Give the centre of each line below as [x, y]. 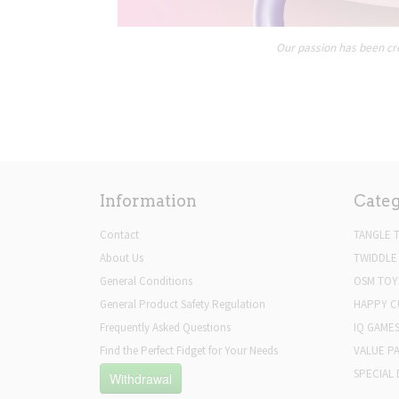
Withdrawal [141, 379]
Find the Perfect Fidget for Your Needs [189, 351]
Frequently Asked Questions [165, 328]
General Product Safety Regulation [183, 305]
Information [148, 201]
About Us [122, 258]
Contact [119, 235]
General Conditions [146, 281]
